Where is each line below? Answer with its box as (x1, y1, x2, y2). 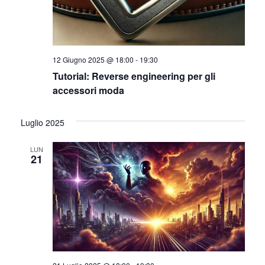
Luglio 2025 (20, 116, 64, 128)
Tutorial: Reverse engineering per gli (52, 69, 215, 83)
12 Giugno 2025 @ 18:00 (52, 54, 134, 64)
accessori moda (52, 83, 124, 97)
